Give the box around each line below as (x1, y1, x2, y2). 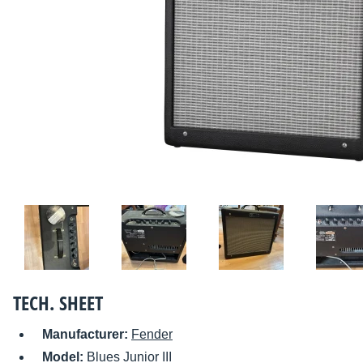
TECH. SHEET (13, 289, 103, 317)
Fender (131, 327, 173, 342)
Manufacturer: (42, 327, 131, 342)
